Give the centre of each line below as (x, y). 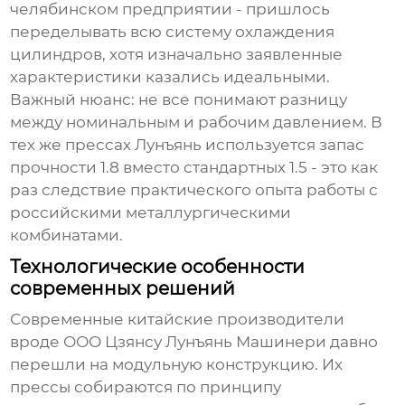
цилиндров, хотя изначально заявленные (177, 55)
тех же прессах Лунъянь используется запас (188, 145)
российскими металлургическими (151, 213)
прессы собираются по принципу (146, 387)
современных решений (123, 289)
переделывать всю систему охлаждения (173, 32)
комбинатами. (67, 235)
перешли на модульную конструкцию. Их (177, 365)
